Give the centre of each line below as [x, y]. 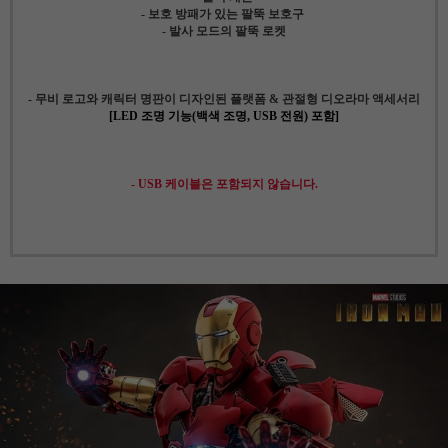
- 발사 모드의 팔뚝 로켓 [224, 30]
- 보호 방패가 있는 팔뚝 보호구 [224, 13]
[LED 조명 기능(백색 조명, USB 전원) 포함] [224, 115]
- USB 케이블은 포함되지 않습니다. [224, 183]
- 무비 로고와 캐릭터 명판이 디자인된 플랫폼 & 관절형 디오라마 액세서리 [224, 98]
